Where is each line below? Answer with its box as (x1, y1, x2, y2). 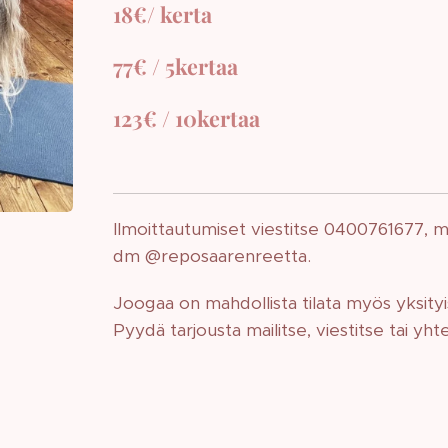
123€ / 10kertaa (113, 104, 261, 132)
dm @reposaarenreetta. (113, 245, 312, 267)
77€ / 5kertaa (113, 52, 239, 80)
